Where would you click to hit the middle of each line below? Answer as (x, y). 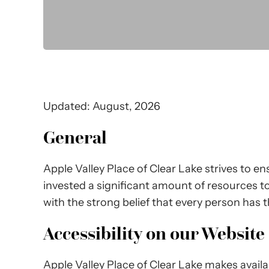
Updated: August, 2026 (101, 106)
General (75, 137)
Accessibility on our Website (154, 233)
